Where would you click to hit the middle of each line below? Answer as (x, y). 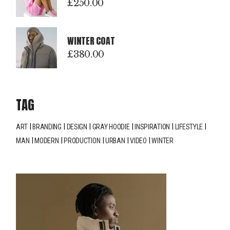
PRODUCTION (82, 141)
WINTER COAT (91, 41)
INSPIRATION (152, 127)
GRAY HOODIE (111, 127)
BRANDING (47, 127)
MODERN (47, 141)
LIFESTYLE (189, 127)
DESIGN (77, 127)
